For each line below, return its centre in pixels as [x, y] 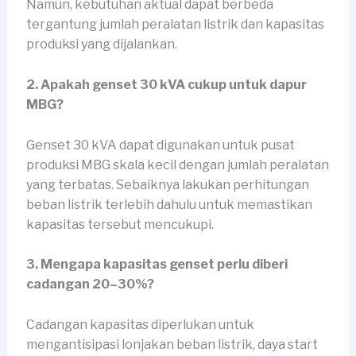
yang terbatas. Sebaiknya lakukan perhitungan [167, 184]
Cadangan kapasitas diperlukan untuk [140, 324]
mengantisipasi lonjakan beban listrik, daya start [172, 344]
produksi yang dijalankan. [101, 44]
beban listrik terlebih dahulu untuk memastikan [169, 204]
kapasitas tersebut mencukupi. [120, 224]
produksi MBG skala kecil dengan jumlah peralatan [177, 164]
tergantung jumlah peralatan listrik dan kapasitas [175, 25]
